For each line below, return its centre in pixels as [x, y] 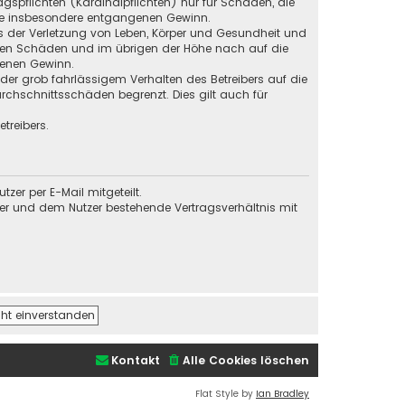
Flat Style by [226, 393]
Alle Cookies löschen [246, 360]
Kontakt [136, 360]
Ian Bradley [283, 393]
